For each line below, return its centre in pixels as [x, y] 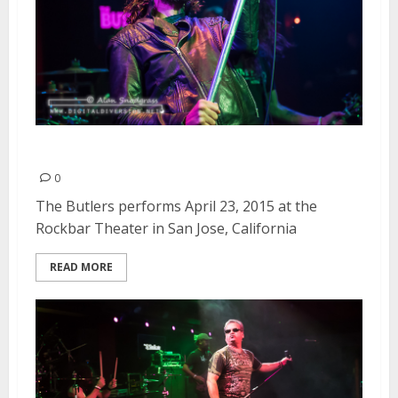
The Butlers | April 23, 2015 [170, 152]
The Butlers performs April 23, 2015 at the [176, 207]
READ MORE [81, 267]
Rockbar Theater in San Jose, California [166, 229]
